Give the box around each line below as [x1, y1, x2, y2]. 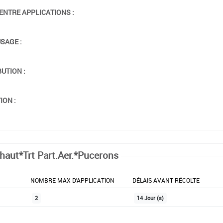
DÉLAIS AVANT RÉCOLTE [132, 176, 200, 184]
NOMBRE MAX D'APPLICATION [30, 176, 114, 184]
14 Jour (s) [136, 194, 164, 202]
